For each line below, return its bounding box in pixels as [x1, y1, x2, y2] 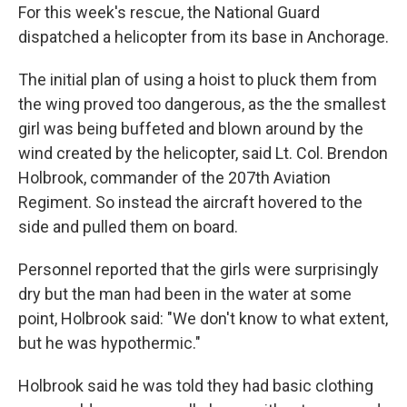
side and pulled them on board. [18, 217, 238, 236]
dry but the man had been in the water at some [18, 284, 352, 303]
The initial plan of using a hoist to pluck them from [18, 70, 377, 89]
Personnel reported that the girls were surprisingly [18, 260, 379, 279]
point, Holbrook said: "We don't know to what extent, [18, 309, 388, 328]
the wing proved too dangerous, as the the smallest [18, 94, 386, 114]
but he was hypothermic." [18, 333, 201, 352]
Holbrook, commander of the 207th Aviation [18, 168, 331, 187]
